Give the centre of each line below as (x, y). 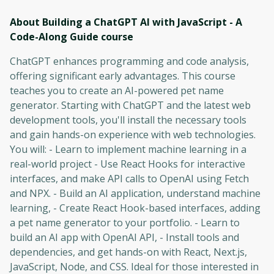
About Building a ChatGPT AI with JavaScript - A (126, 22)
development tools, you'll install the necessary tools (128, 120)
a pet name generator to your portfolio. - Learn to (125, 223)
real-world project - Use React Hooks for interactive (128, 164)
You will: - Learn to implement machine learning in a (128, 150)
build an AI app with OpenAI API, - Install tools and (124, 238)
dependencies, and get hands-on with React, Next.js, (128, 252)
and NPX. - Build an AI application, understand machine (135, 194)
